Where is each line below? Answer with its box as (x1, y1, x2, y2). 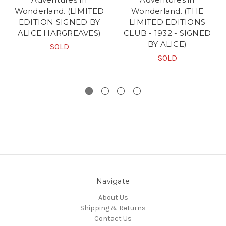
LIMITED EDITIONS (129, 17, 205, 27)
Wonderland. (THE (131, 6, 203, 16)
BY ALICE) (147, 39, 187, 49)
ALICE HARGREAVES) (17, 28, 101, 38)
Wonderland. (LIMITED (14, 6, 104, 16)
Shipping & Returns (80, 204, 146, 213)
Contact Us (94, 214, 132, 223)
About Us (98, 193, 128, 202)
